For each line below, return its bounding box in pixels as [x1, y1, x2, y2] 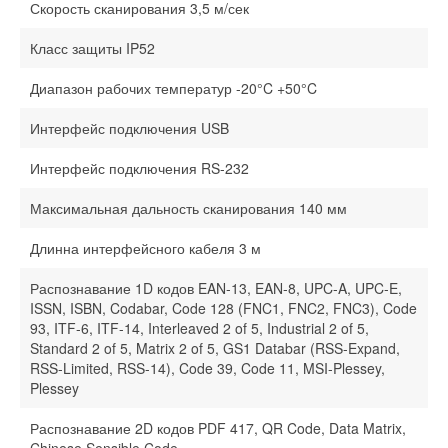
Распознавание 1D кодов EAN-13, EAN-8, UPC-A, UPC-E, [30, 278, 402, 299]
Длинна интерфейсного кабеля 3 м [30, 238, 261, 259]
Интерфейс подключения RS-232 [30, 158, 249, 179]
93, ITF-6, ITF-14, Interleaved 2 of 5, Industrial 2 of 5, [30, 318, 369, 339]
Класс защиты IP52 [30, 38, 155, 59]
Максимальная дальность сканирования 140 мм [30, 198, 347, 219]
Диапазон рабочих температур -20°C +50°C [30, 78, 317, 99]
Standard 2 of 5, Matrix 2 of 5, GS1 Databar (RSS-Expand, [30, 338, 400, 359]
